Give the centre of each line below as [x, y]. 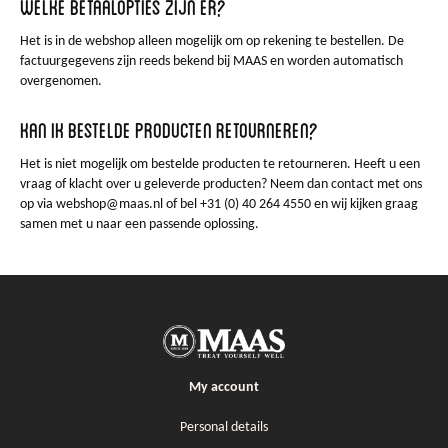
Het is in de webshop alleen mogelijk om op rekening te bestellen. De [212, 41]
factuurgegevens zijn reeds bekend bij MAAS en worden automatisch [211, 61]
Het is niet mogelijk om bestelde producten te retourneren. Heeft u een [220, 164]
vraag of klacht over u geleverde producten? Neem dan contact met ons [221, 184]
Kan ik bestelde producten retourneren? [169, 128]
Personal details [224, 427]
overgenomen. [61, 81]
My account [224, 387]
